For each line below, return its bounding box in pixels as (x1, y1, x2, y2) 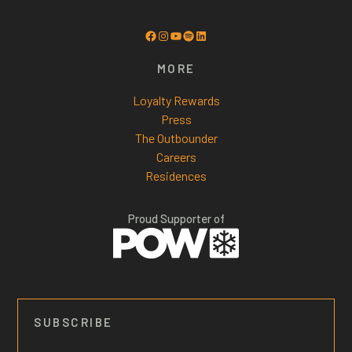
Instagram (169, 25, 222, 41)
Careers (156, 149, 196, 165)
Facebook (156, 25, 208, 41)
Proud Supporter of (127, 211, 225, 226)
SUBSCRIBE (34, 315, 113, 329)
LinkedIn (207, 25, 251, 41)
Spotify (194, 25, 233, 41)
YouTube (181, 25, 226, 41)
